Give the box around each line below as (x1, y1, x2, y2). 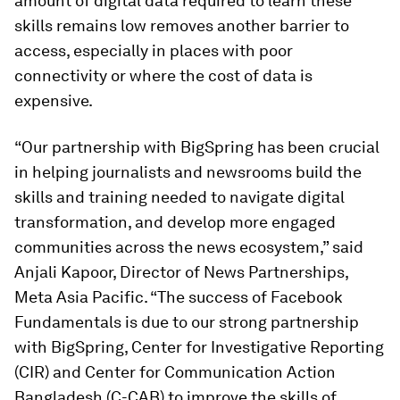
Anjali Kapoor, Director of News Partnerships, (14, 262, 348, 282)
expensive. (14, 91, 93, 111)
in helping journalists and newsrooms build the (14, 162, 362, 182)
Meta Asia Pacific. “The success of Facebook (14, 287, 343, 307)
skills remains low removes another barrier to (14, 16, 349, 36)
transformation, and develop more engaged (14, 212, 336, 232)
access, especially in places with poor (14, 41, 293, 61)
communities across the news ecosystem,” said (14, 237, 363, 257)
